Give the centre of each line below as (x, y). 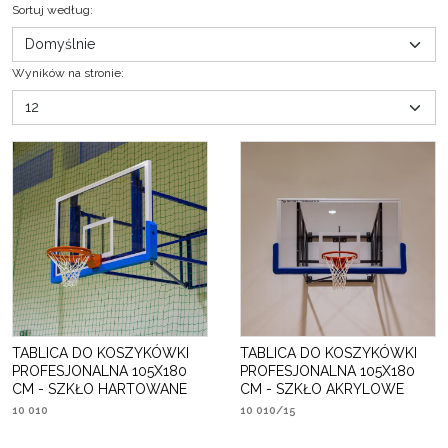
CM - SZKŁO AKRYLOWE (322, 389)
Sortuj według (51, 10)
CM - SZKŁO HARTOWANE (99, 389)
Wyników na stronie (66, 73)
